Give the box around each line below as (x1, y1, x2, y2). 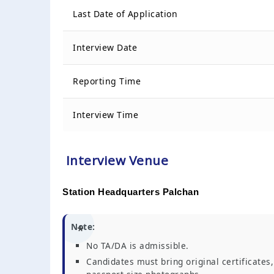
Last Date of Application (73, 7, 177, 20)
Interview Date (73, 41, 137, 53)
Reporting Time (73, 75, 141, 87)
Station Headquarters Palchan (62, 186, 199, 197)
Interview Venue (62, 151, 168, 169)
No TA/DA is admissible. (86, 239, 189, 251)
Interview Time (73, 108, 138, 120)
